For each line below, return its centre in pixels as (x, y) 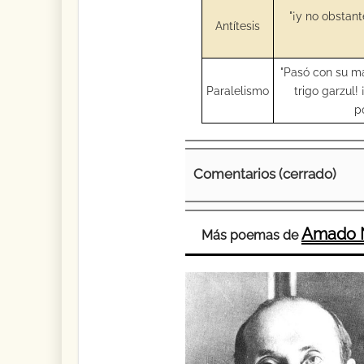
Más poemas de (251, 235)
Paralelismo (237, 90)
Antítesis (237, 25)
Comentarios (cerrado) (264, 173)
